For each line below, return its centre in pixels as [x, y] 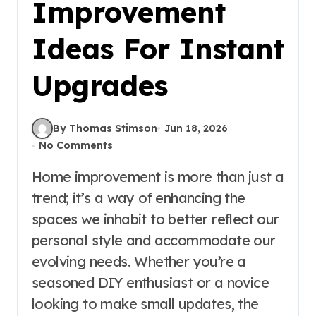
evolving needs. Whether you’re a [139, 261]
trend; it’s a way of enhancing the [139, 198]
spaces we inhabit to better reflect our [156, 219]
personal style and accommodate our [154, 240]
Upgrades [100, 85]
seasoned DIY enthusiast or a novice [150, 282]
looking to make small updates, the [145, 304]
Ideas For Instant [158, 49]
